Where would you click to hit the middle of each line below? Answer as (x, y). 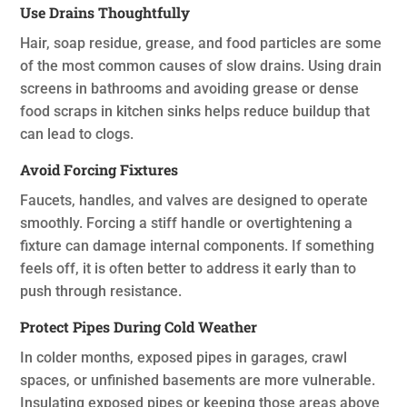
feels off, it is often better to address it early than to (189, 269)
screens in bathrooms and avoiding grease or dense (190, 89)
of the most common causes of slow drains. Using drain (201, 66)
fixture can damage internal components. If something (198, 246)
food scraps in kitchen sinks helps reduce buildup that (195, 112)
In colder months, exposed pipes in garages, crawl (184, 358)
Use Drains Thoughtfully (105, 13)
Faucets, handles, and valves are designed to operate (194, 201)
